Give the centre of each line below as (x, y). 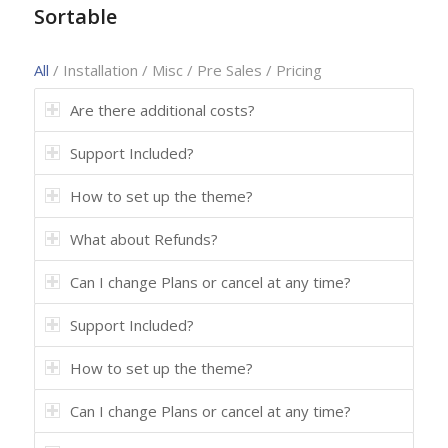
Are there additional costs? (162, 110)
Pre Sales (229, 70)
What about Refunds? (143, 239)
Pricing (298, 70)
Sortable (75, 17)
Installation (100, 70)
